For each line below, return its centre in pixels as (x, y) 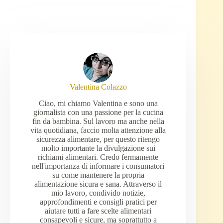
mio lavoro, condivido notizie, (98, 193)
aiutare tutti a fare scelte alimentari (98, 211)
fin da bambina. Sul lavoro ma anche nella (98, 121)
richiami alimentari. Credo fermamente (98, 157)
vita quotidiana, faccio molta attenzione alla (98, 130)
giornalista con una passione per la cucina (98, 112)
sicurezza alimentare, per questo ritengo (98, 139)
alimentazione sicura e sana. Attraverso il (98, 184)
